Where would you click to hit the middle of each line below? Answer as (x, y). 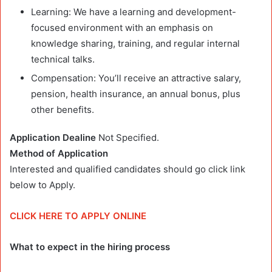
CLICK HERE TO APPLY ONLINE (78, 216)
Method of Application (59, 153)
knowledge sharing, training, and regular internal (135, 43)
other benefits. (63, 109)
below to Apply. (42, 185)
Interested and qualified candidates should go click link (127, 169)
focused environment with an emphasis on (122, 27)
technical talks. (63, 59)
